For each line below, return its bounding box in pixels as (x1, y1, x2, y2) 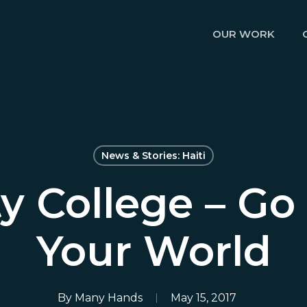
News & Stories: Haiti (101, 149, 206, 162)
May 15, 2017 (170, 291, 236, 304)
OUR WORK (212, 27, 275, 40)
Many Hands (74, 291, 143, 304)
